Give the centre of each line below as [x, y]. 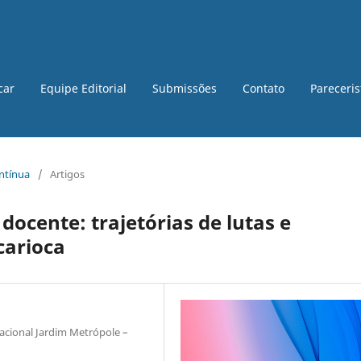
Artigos [67, 174]
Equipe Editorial [83, 88]
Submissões [185, 88]
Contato [263, 88]
